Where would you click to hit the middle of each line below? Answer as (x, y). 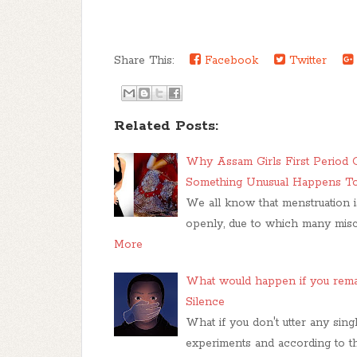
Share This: (148, 60)
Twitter (306, 60)
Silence (205, 302)
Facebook (229, 60)
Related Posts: (166, 126)
